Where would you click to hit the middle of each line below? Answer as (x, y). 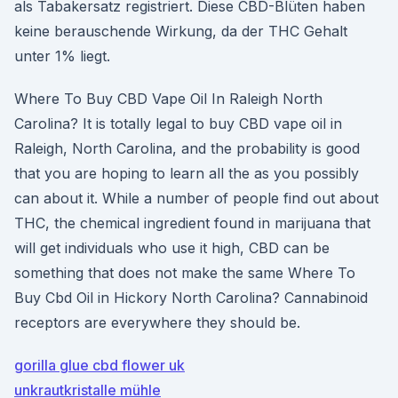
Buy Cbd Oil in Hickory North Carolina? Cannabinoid (191, 298)
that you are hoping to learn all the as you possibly (187, 173)
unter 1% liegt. (62, 56)
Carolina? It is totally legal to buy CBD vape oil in (178, 123)
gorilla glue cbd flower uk (99, 365)
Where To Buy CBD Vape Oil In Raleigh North (168, 99)
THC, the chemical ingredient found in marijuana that (192, 223)
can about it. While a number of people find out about (196, 198)
